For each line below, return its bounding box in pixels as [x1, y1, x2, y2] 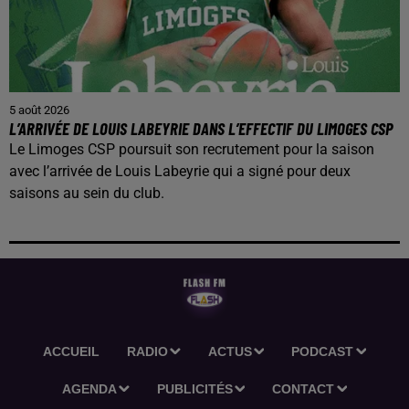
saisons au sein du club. [9, 184, 164, 202]
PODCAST [291, 343, 354, 359]
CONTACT [272, 381, 335, 396]
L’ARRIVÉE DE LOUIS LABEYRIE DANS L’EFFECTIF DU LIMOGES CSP [9, 117, 393, 139]
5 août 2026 [9, 102, 69, 117]
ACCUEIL [42, 343, 100, 359]
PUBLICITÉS [156, 381, 233, 396]
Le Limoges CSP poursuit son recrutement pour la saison [9, 140, 374, 158]
